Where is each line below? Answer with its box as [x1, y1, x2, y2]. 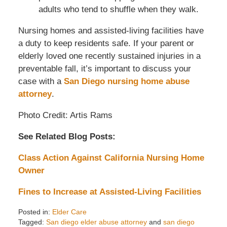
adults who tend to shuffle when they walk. [38, 5, 199, 15]
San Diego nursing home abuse [63, 77, 190, 87]
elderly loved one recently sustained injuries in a [18, 51, 201, 61]
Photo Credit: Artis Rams [18, 110, 112, 121]
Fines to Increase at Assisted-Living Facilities [18, 187, 201, 197]
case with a [18, 77, 64, 87]
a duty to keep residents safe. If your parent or [18, 39, 194, 49]
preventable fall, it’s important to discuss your [18, 64, 191, 74]
